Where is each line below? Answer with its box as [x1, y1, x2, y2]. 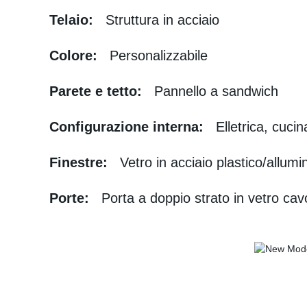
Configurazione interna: [49, 119, 208, 134]
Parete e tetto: [49, 84, 146, 99]
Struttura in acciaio [97, 12, 228, 27]
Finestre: [49, 155, 112, 170]
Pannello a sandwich [146, 84, 278, 99]
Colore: [49, 48, 101, 63]
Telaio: [49, 12, 97, 27]
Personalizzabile [101, 48, 208, 63]
